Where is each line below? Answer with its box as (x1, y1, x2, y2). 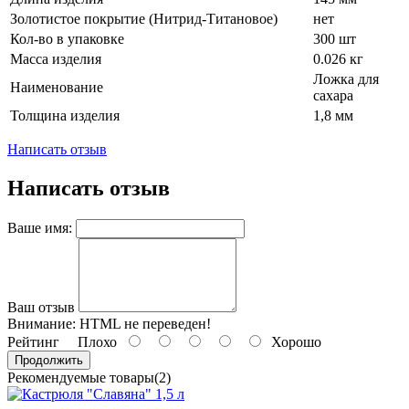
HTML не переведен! (76, 316, 211, 332)
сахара (313, 88, 353, 104)
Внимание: (7, 316, 76, 332)
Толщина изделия (10, 108, 120, 124)
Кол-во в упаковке (10, 31, 124, 47)
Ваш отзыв (7, 299, 75, 316)
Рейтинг (7, 334, 59, 351)
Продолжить (15, 353, 83, 368)
